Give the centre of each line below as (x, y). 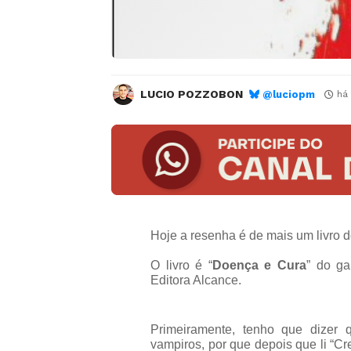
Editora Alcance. (196, 280)
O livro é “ (181, 265)
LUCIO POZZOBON (192, 94)
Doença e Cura (259, 265)
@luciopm (289, 94)
